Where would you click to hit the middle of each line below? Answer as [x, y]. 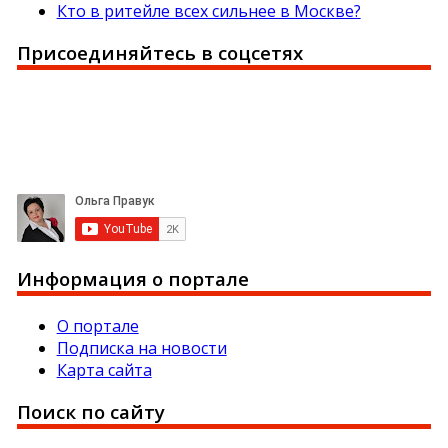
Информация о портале [132, 278]
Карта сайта [104, 369]
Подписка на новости [141, 347]
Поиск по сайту [90, 412]
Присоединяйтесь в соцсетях [159, 53]
